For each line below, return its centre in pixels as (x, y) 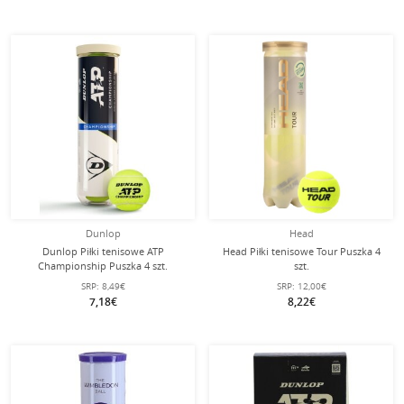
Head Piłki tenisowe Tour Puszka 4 (301, 251)
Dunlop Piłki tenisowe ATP (103, 251)
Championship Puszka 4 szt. (103, 266)
